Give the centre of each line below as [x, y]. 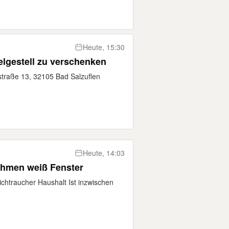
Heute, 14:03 [104, 153]
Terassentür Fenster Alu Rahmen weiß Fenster [55, 167]
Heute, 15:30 [104, 47]
